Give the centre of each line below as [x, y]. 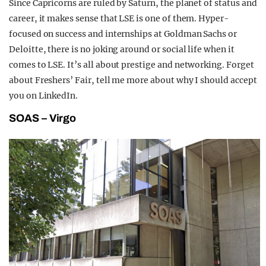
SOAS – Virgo [43, 118]
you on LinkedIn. [44, 96]
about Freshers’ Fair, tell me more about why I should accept [133, 80]
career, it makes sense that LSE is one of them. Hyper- [119, 19]
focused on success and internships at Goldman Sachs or [123, 34]
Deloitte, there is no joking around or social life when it [122, 50]
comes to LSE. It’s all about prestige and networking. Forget [132, 65]
